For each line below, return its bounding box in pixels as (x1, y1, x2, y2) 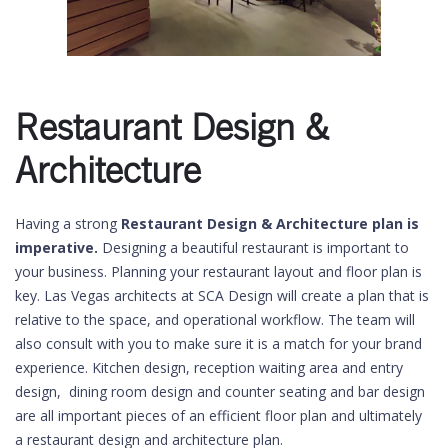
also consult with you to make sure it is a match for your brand (15, 334, 422, 353)
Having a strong (15, 214, 121, 233)
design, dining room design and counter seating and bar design (15, 382, 425, 401)
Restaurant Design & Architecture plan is (121, 214, 419, 233)
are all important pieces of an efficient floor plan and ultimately (15, 406, 422, 425)
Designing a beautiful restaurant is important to (102, 238, 409, 257)
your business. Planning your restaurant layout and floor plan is (15, 262, 422, 281)
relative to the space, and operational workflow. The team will (15, 310, 415, 329)
